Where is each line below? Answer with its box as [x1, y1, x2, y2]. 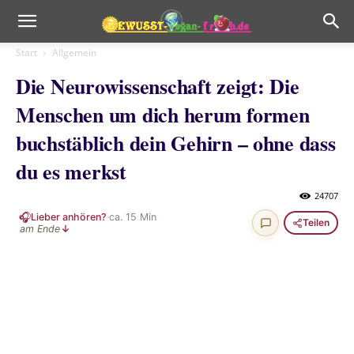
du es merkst [16, 156, 126, 186]
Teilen [302, 217, 330, 228]
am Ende [20, 223, 60, 235]
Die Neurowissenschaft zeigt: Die [16, 71, 299, 101]
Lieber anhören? [31, 211, 107, 223]
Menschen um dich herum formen [16, 100, 310, 130]
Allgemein [52, 46, 96, 59]
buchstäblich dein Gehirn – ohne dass [16, 128, 336, 158]
